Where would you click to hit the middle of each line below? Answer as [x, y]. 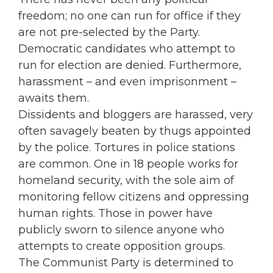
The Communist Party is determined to [126, 263]
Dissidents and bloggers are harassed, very [136, 115]
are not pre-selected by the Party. [109, 33]
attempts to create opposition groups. [122, 246]
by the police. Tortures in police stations [127, 148]
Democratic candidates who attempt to [127, 49]
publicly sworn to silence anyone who [121, 230]
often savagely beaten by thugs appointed [135, 131]
